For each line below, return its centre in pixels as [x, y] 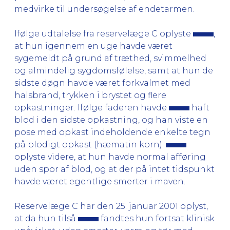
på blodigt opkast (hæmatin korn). [90, 144]
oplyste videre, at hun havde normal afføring [110, 157]
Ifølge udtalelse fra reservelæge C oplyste [104, 33]
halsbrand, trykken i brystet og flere [90, 95]
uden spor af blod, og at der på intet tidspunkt [114, 169]
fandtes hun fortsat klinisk [157, 218]
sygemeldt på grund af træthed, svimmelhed [110, 58]
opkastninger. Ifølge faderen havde [92, 107]
